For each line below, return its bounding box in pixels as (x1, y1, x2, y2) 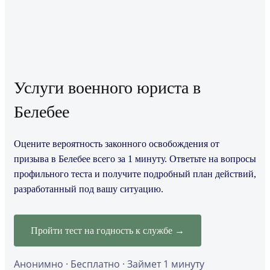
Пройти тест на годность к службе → (31, 225, 184, 236)
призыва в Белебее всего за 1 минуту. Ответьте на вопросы (14, 154, 256, 165)
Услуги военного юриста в (14, 78, 201, 98)
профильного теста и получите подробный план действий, (14, 169, 256, 180)
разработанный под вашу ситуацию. (14, 184, 163, 195)
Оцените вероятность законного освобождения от (14, 139, 219, 149)
